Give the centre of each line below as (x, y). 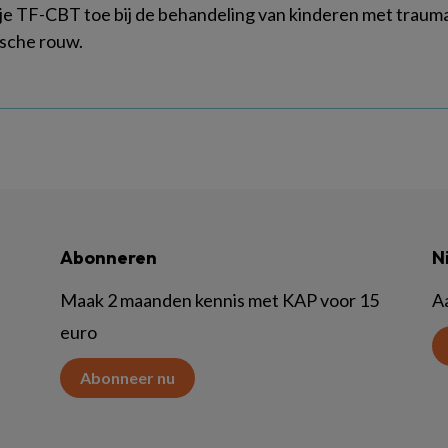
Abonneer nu (127, 377)
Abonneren (108, 257)
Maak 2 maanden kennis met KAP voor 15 (219, 300)
